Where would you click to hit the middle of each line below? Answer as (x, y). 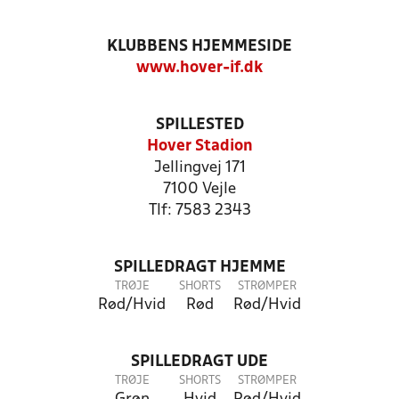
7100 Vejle (199, 189)
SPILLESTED (199, 125)
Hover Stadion (199, 147)
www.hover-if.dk (199, 68)
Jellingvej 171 (199, 168)
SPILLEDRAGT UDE (199, 362)
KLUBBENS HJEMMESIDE (199, 47)
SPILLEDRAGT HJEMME (199, 268)
